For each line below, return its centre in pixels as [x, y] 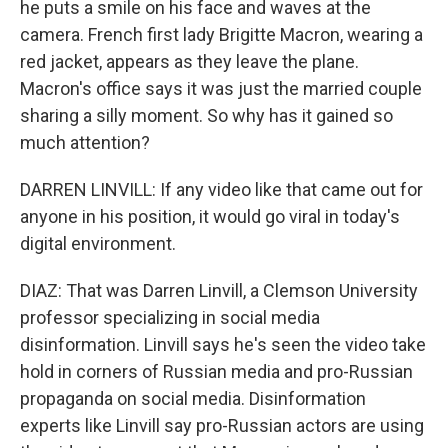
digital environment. [98, 244]
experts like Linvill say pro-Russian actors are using [222, 426]
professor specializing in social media [170, 318]
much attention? [85, 143]
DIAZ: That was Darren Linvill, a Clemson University [219, 291]
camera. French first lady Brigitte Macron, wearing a [221, 35]
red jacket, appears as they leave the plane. [189, 62]
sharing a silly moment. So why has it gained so [206, 116]
